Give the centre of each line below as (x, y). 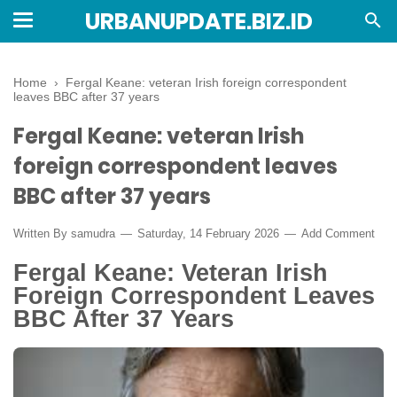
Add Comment (338, 234)
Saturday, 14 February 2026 (208, 234)
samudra (93, 234)
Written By (42, 234)
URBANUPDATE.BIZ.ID (198, 22)
